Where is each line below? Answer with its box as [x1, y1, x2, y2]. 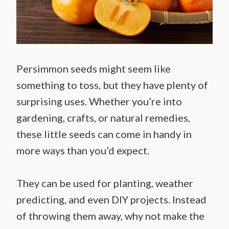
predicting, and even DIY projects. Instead [16, 193, 207, 206]
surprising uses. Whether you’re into [16, 95, 182, 108]
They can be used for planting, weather [16, 177, 193, 190]
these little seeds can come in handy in [16, 128, 192, 141]
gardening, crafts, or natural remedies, [16, 111, 190, 124]
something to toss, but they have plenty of [16, 79, 208, 91]
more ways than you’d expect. [16, 144, 149, 157]
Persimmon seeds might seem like [16, 62, 171, 75]
